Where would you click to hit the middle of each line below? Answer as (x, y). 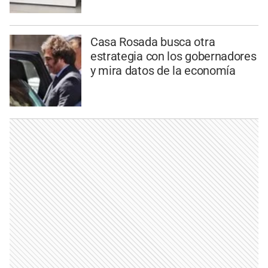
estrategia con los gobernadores (173, 56)
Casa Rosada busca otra (153, 42)
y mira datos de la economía (163, 70)
